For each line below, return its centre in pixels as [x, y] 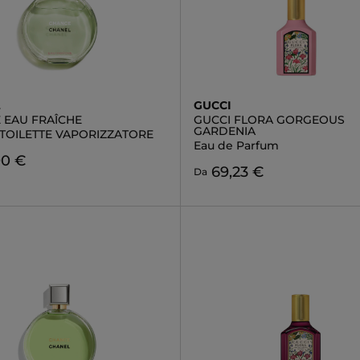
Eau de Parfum [236, 145]
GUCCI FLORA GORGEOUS [269, 120]
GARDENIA [224, 131]
